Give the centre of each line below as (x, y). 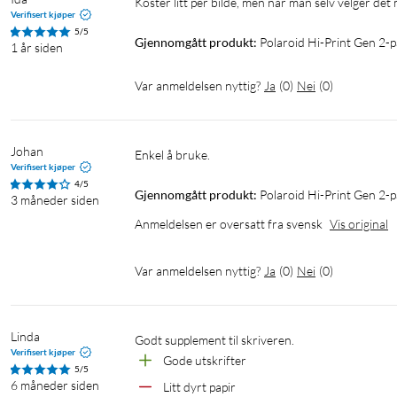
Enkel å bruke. (176, 155)
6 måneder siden (55, 385)
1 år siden (37, 48)
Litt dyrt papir (199, 387)
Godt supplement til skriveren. (219, 340)
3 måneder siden (55, 200)
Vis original (359, 224)
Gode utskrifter (205, 361)
